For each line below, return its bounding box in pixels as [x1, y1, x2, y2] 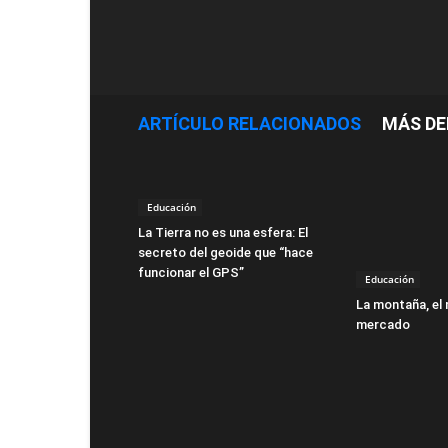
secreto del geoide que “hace [138, 245, 313, 260]
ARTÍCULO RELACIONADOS [138, 113, 361, 134]
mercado [356, 316, 410, 332]
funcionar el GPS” [138, 265, 244, 280]
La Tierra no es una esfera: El [138, 225, 308, 240]
